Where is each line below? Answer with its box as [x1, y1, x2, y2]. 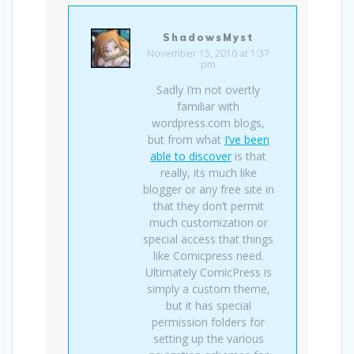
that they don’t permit [153, 198, 264, 213]
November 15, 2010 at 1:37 [147, 46, 269, 60]
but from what [147, 131, 224, 147]
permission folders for [152, 314, 265, 330]
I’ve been [224, 131, 269, 147]
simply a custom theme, [146, 281, 270, 296]
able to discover [150, 148, 232, 164]
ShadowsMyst [163, 32, 254, 44]
